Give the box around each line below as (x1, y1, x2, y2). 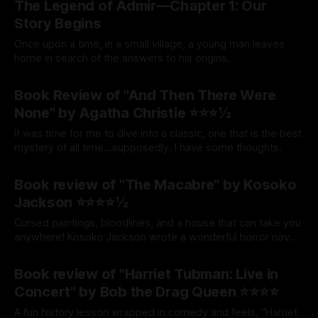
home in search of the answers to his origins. (14, 52, 230, 65)
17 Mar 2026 (99, 164, 153, 175)
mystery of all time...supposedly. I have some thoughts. (14, 141, 282, 154)
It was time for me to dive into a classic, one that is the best (14, 127, 302, 140)
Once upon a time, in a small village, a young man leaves (14, 38, 285, 50)
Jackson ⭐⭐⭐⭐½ (14, 194, 128, 211)
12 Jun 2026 (99, 75, 151, 85)
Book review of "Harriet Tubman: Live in (14, 265, 279, 283)
